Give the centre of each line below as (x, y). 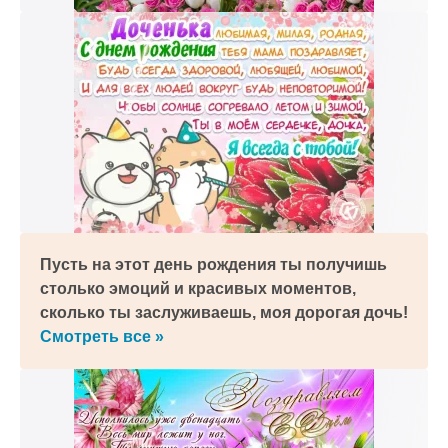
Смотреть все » (102, 336)
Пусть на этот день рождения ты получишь (213, 264)
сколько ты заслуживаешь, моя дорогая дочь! (224, 312)
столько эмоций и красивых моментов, (198, 288)
